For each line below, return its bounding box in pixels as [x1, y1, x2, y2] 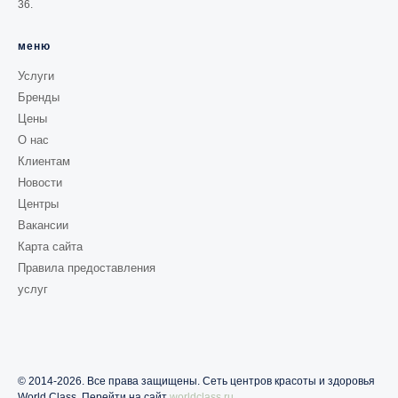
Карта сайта [18, 240, 83, 254]
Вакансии [18, 219, 68, 233]
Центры [18, 197, 59, 211]
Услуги [18, 69, 54, 84]
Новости [18, 176, 62, 190]
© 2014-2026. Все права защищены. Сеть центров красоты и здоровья [18, 375, 375, 388]
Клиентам [18, 155, 70, 169]
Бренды [18, 91, 60, 105]
